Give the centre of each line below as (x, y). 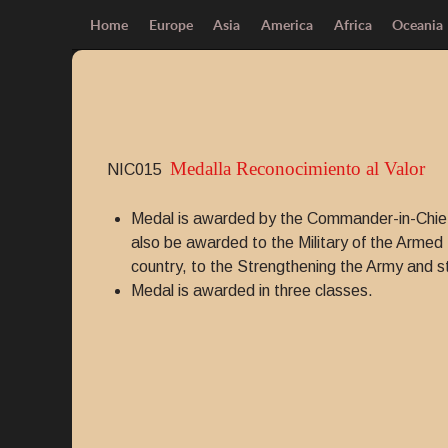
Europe (170, 24)
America (287, 24)
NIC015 (138, 169)
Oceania (418, 24)
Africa (352, 24)
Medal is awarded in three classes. (252, 290)
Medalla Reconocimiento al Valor (297, 168)
